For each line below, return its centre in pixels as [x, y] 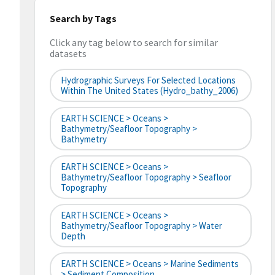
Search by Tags [83, 18]
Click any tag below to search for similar [134, 43]
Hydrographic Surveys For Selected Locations [148, 80]
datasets [68, 54]
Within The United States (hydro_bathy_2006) [149, 91]
